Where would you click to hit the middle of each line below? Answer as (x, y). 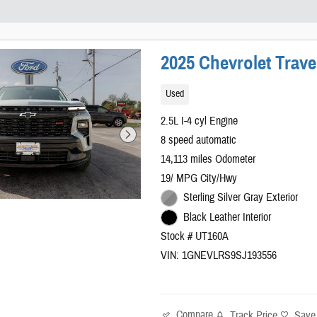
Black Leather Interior (227, 217)
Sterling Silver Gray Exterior (240, 197)
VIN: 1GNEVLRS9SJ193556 (219, 256)
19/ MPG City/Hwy (199, 178)
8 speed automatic (199, 140)
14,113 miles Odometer (208, 159)
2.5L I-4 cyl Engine (200, 121)
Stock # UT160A (195, 237)
